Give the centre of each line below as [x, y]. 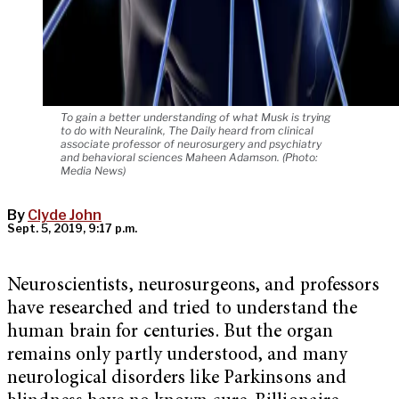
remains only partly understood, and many [178, 356]
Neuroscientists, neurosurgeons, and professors [193, 287]
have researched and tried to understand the [183, 310]
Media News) [93, 171]
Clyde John [65, 216]
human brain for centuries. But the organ [171, 333]
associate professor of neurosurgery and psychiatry [191, 144]
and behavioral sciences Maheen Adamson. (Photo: [189, 158]
